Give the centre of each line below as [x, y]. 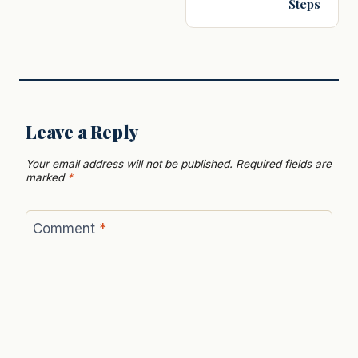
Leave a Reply [82, 132]
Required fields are [284, 164]
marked [46, 178]
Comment [66, 228]
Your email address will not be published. [129, 164]
